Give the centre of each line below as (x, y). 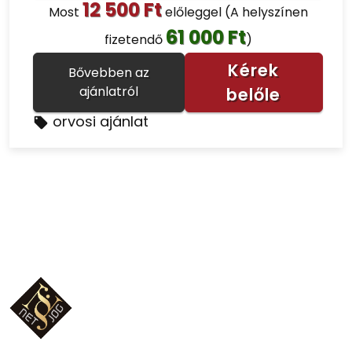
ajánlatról (108, 92)
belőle (254, 95)
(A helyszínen (266, 12)
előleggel (193, 12)
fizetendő (135, 40)
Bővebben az (108, 73)
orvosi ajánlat (101, 121)
